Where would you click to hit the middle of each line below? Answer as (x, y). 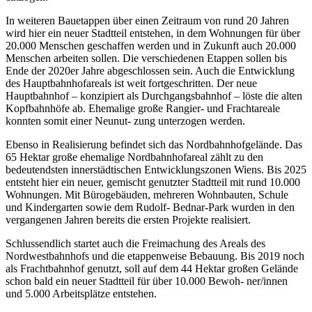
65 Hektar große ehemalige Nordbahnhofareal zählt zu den (134, 157)
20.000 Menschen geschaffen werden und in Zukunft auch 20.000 (151, 45)
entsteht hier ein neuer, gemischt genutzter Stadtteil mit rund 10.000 (153, 182)
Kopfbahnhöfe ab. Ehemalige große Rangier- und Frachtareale (143, 108)
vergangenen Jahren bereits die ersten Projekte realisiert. (128, 219)
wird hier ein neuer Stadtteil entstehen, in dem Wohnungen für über (153, 33)
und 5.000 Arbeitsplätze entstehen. (81, 293)
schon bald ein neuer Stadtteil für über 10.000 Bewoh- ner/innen (147, 281)
